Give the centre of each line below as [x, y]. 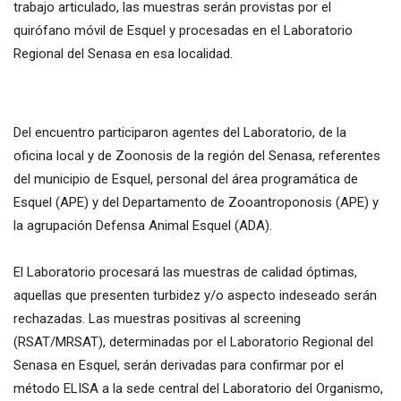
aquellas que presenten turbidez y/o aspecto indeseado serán [195, 296]
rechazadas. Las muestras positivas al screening [157, 319]
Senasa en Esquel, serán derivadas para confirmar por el [179, 366]
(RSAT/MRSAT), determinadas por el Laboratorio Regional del [193, 342]
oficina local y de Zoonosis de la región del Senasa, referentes [197, 156]
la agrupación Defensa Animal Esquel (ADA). [143, 226]
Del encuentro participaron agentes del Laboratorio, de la [180, 133]
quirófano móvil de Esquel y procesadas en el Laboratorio [183, 31]
